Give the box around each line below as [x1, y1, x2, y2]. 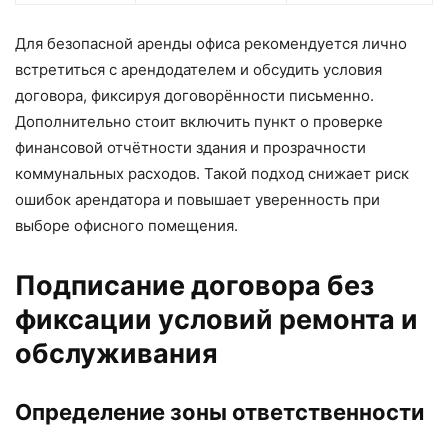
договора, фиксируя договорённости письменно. [15, 86, 374, 106]
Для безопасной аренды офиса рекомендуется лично [15, 34, 407, 54]
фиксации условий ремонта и [15, 303, 418, 337]
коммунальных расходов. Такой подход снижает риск [15, 164, 409, 184]
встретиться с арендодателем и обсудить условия [15, 60, 382, 80]
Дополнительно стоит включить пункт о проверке [15, 112, 383, 132]
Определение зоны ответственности [15, 399, 424, 426]
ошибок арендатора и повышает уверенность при [15, 190, 380, 210]
